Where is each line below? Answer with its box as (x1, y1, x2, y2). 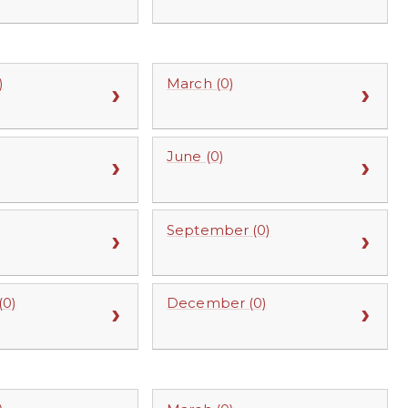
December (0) (167, 294, 268, 312)
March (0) (167, 74, 234, 92)
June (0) (167, 148, 224, 166)
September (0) (167, 220, 271, 239)
